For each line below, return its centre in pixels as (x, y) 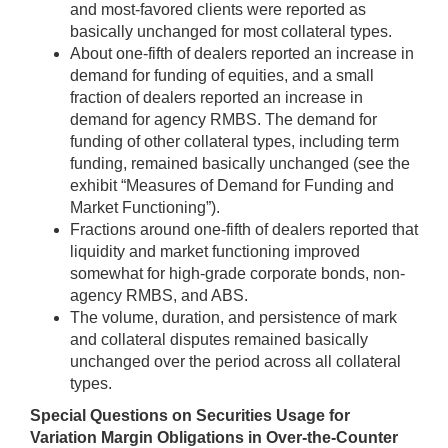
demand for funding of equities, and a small (222, 76)
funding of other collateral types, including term (234, 142)
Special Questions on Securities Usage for (190, 416)
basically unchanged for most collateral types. (231, 32)
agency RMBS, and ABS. (159, 296)
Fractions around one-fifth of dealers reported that (244, 230)
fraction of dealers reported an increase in (216, 98)
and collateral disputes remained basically (219, 340)
